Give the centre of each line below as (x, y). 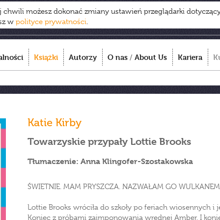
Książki (46, 57)
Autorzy (83, 57)
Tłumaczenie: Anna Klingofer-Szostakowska (110, 161)
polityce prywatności (51, 22)
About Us (151, 57)
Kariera (190, 57)
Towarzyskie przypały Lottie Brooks (109, 142)
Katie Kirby (55, 123)
